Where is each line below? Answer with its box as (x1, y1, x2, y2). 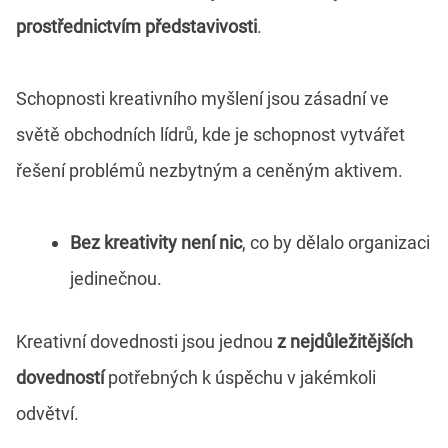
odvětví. (16, 402, 79, 424)
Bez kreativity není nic (70, 231, 242, 253)
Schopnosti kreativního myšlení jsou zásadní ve (16, 87, 389, 109)
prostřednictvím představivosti (16, 15, 257, 37)
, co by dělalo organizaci (242, 231, 430, 253)
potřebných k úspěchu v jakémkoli (104, 366, 376, 388)
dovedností (16, 366, 104, 388)
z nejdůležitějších (277, 330, 413, 352)
